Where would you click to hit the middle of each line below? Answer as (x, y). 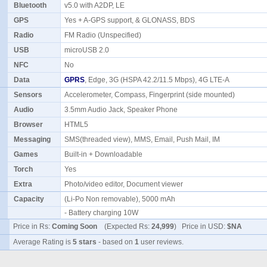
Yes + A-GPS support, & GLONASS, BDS (131, 20)
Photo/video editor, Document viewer (125, 184)
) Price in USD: (201, 226)
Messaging (32, 139)
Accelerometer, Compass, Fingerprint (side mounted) (151, 95)
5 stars (85, 242)
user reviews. (163, 242)
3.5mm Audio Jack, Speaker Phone (123, 110)
